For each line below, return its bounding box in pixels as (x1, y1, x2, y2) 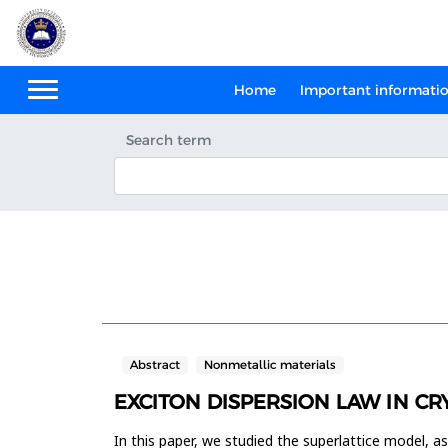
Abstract (130, 357, 180, 372)
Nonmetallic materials (204, 357, 336, 372)
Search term (126, 131, 211, 149)
